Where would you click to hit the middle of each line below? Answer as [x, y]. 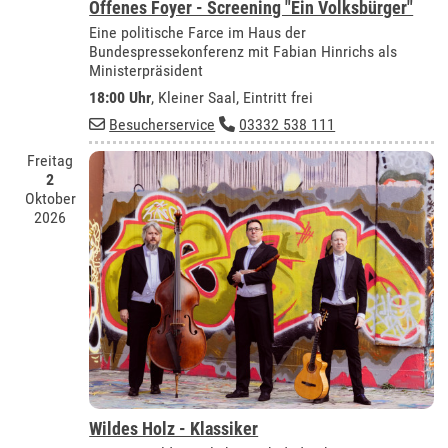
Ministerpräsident [146, 71]
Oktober [50, 199]
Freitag [50, 161]
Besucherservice [162, 125]
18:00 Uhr [120, 98]
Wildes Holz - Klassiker [174, 429]
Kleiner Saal [197, 98]
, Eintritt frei [275, 98]
